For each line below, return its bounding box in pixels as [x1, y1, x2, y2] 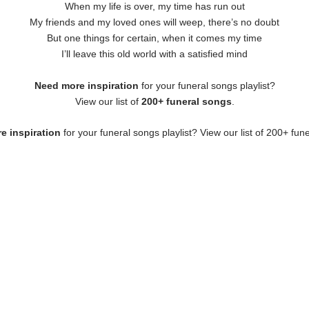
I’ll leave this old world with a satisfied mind [61, 48, 248, 60]
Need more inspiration [34, 79, 139, 91]
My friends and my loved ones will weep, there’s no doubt [30, 17, 279, 28]
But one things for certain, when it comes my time [47, 32, 262, 44]
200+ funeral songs [141, 95, 232, 107]
